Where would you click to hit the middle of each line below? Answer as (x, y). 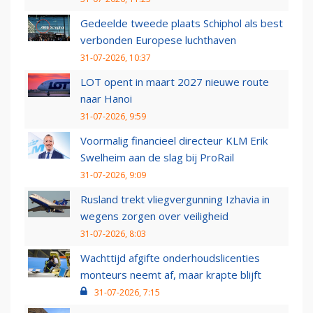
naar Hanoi (106, 99)
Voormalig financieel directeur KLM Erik (174, 141)
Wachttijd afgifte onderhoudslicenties (170, 258)
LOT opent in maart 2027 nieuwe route (175, 82)
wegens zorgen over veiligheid (154, 216)
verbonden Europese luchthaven (158, 40)
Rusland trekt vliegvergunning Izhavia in (175, 199)
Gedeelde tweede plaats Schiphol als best (182, 23)
